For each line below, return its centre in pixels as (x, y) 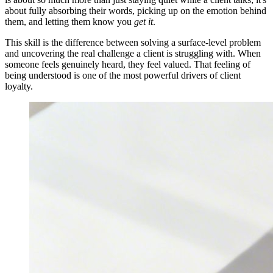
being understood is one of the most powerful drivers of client (123, 75)
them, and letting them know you (69, 21)
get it (144, 21)
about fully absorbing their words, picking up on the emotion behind (136, 10)
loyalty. (19, 86)
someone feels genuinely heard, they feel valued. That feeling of (128, 64)
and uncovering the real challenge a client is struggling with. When (133, 53)
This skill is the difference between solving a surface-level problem (133, 42)
